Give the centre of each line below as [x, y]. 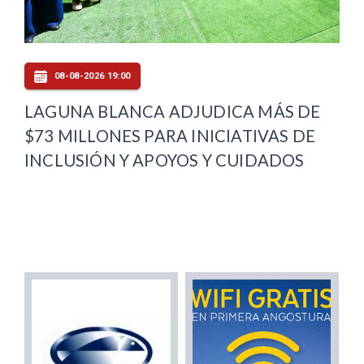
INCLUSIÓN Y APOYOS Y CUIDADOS [165, 160]
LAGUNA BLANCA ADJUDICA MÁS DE [173, 111]
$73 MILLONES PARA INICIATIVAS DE [170, 135]
